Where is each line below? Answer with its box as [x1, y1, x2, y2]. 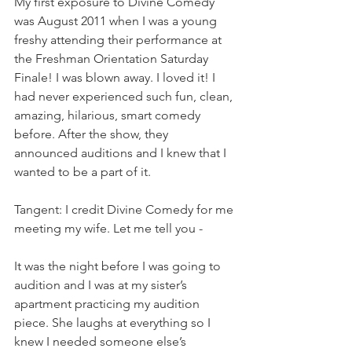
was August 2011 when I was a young [14, 13, 220, 28]
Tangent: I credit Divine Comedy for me [14, 202, 236, 217]
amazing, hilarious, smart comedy [14, 108, 203, 123]
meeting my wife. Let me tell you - [14, 221, 237, 236]
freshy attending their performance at [14, 32, 225, 47]
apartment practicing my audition [14, 296, 203, 311]
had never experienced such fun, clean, [14, 89, 236, 104]
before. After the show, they [14, 126, 171, 141]
